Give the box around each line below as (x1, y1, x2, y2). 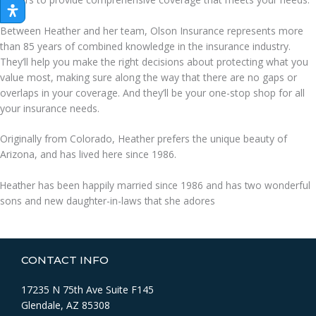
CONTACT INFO (21, 253, 109, 267)
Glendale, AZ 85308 (21, 298, 110, 312)
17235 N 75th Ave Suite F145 (21, 283, 154, 297)
